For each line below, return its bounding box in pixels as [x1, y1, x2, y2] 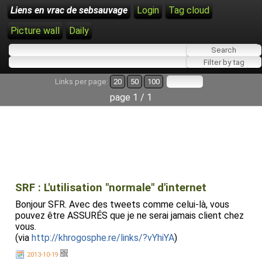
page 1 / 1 [110, 92, 152, 103]
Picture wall [11, 25, 60, 36]
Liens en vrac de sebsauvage [11, 5, 127, 16]
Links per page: [54, 77, 110, 86]
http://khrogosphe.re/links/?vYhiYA [32, 232, 174, 243]
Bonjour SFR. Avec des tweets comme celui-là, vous [15, 199, 229, 210]
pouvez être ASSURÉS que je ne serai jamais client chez [15, 210, 244, 221]
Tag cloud [168, 5, 209, 16]
